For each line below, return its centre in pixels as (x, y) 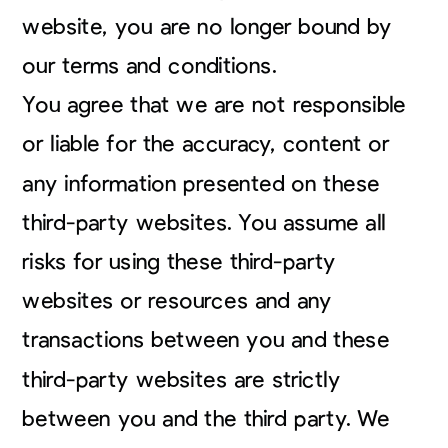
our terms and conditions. (149, 65)
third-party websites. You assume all (204, 222)
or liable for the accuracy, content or (206, 144)
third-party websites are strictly (181, 379)
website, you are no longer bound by (207, 26)
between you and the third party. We (206, 418)
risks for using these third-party (179, 261)
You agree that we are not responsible (214, 105)
